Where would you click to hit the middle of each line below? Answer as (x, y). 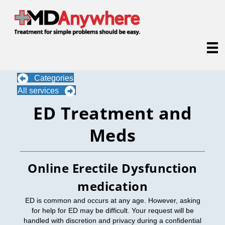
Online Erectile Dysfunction (113, 168)
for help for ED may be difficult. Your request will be (113, 210)
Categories (54, 78)
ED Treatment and (113, 113)
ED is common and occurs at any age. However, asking (113, 200)
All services (38, 91)
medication (113, 186)
